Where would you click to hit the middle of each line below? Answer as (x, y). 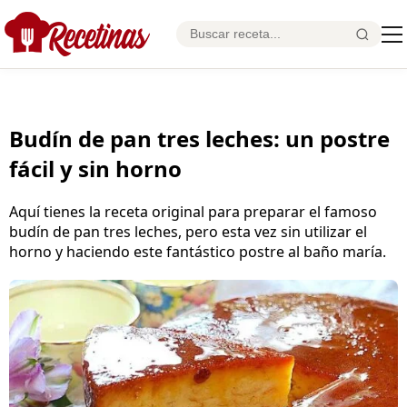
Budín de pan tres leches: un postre (199, 138)
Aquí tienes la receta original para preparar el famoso (193, 211)
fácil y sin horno (95, 168)
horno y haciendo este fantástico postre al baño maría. (198, 251)
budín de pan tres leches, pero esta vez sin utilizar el (188, 231)
